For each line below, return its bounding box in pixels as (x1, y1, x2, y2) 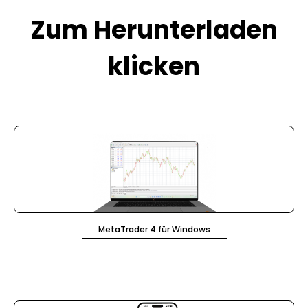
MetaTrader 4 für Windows (98, 223, 210, 235)
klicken (108, 49, 200, 84)
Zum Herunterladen (30, 12, 278, 47)
